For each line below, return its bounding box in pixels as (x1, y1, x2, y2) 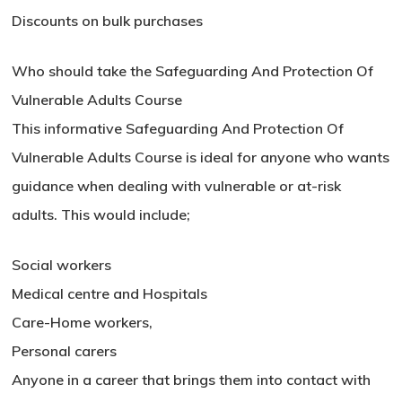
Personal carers (12, 342, 118, 361)
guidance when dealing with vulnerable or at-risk (12, 177, 342, 196)
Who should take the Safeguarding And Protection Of (12, 62, 374, 81)
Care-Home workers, (12, 313, 153, 332)
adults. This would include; (12, 205, 191, 224)
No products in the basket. (109, 286, 332, 312)
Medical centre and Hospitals (12, 284, 208, 303)
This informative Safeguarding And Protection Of (12, 119, 345, 138)
